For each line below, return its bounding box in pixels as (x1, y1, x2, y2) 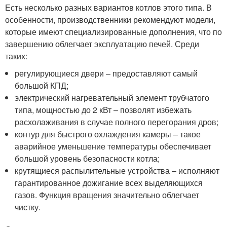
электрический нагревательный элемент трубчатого (15, 92, 210, 104)
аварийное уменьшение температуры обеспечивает (15, 140, 212, 153)
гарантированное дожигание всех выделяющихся (15, 177, 203, 189)
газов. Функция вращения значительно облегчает (15, 189, 200, 201)
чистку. (15, 201, 41, 213)
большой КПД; (15, 80, 69, 92)
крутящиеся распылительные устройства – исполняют (15, 165, 220, 177)
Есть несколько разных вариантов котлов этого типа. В (5, 2, 212, 14)
